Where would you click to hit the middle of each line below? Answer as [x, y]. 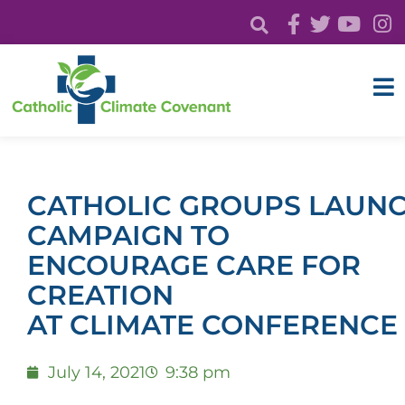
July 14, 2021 [96, 372]
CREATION [100, 295]
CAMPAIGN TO [128, 235]
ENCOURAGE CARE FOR [194, 265]
